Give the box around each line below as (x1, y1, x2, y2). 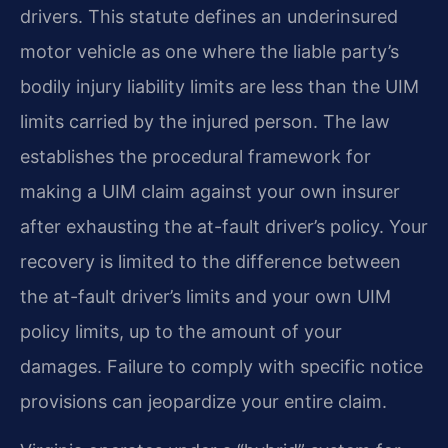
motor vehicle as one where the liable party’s (20, 40, 399, 62)
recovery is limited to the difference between (20, 250, 401, 272)
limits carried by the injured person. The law (20, 110, 390, 132)
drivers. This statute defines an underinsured (20, 5, 398, 27)
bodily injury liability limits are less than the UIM (20, 75, 419, 97)
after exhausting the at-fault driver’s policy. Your (20, 215, 428, 237)
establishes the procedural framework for (20, 145, 371, 167)
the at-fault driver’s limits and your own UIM (20, 285, 391, 307)
